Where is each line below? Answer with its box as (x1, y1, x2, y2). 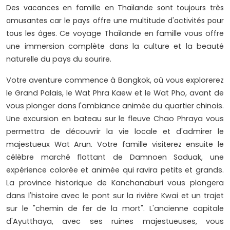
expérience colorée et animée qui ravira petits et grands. (6, 165, 224, 176)
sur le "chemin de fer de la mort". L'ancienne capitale (6, 203, 224, 214)
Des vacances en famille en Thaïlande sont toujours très (6, 3, 224, 13)
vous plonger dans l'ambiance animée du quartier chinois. (6, 101, 224, 111)
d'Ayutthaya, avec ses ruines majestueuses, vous (6, 216, 224, 227)
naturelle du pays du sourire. (6, 54, 113, 65)
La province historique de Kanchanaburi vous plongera (6, 178, 224, 188)
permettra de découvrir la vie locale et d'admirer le (6, 126, 224, 137)
